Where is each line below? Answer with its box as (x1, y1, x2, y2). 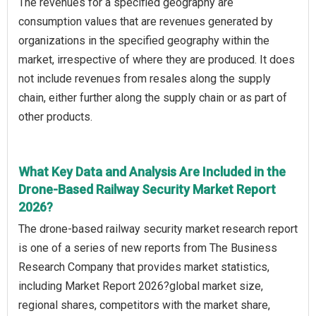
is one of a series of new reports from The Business (18, 241, 277, 255)
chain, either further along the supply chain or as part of (18, 90, 287, 104)
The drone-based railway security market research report (18, 221, 298, 236)
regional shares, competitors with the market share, (18, 298, 270, 312)
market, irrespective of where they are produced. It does (18, 52, 295, 66)
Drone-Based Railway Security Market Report (18, 181, 276, 197)
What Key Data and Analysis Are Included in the (18, 164, 286, 179)
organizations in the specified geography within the (18, 33, 269, 47)
